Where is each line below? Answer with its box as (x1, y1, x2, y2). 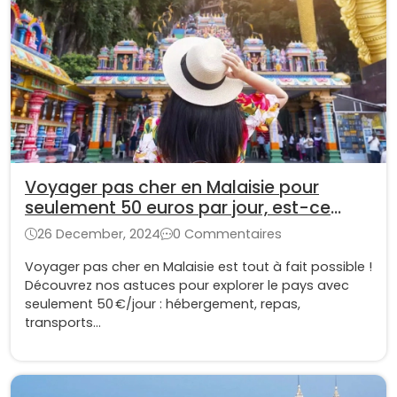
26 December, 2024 (37, 224, 160, 243)
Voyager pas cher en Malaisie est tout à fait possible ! (25, 257, 372, 276)
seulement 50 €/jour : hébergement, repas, (25, 294, 300, 313)
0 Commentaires (173, 224, 282, 243)
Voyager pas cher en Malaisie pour (25, 175, 319, 199)
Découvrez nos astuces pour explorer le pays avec (25, 276, 349, 294)
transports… (25, 313, 101, 331)
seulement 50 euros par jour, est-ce (25, 195, 331, 220)
